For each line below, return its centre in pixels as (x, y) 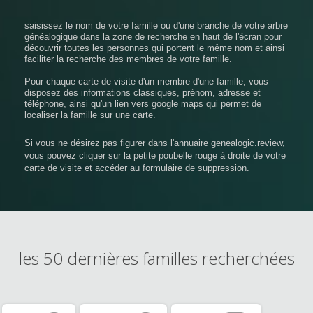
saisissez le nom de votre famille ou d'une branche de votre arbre (156, 25)
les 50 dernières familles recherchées (156, 258)
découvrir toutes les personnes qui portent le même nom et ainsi (154, 48)
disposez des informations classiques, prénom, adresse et (143, 92)
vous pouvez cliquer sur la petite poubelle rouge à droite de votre (155, 155)
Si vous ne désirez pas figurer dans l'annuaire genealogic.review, (155, 143)
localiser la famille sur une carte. (90, 115)
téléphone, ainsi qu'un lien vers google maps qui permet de (143, 103)
